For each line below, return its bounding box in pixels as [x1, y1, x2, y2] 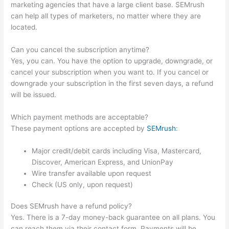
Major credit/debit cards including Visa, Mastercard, [32, 146, 202, 155]
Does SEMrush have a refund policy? [11, 202, 132, 211]
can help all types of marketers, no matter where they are [11, 12, 201, 20]
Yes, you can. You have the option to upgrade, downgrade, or [11, 56, 213, 65]
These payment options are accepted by [11, 124, 147, 132]
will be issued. [11, 90, 57, 99]
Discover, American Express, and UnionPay [32, 157, 174, 166]
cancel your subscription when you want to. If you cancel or [11, 67, 209, 76]
